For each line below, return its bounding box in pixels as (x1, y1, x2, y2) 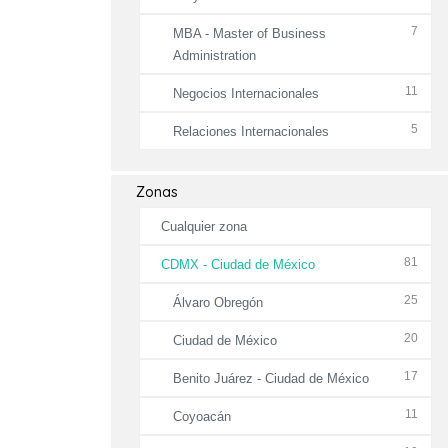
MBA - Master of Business (173, 26, 326, 41)
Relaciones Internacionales (173, 124, 329, 139)
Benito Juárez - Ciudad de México (173, 371, 369, 386)
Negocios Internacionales (173, 86, 319, 101)
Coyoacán (173, 409, 231, 424)
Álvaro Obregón (173, 295, 263, 310)
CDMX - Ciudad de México (160, 257, 315, 272)
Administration (173, 48, 256, 63)
